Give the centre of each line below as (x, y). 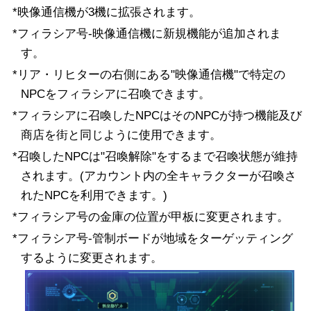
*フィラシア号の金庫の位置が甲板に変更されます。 (150, 217)
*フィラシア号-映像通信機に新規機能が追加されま (146, 34)
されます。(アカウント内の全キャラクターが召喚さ (158, 176)
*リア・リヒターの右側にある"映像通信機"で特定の (149, 75)
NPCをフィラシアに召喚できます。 (115, 94)
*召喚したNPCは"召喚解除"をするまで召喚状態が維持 (155, 157)
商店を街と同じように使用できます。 (121, 135)
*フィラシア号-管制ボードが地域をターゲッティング (152, 239)
